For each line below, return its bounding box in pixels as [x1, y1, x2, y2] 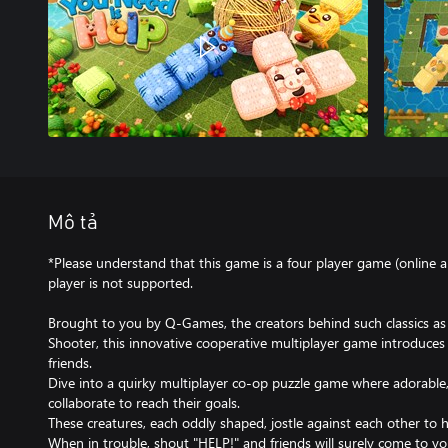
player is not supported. [48, 273, 193, 292]
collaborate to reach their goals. [48, 393, 240, 412]
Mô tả [48, 213, 98, 233]
